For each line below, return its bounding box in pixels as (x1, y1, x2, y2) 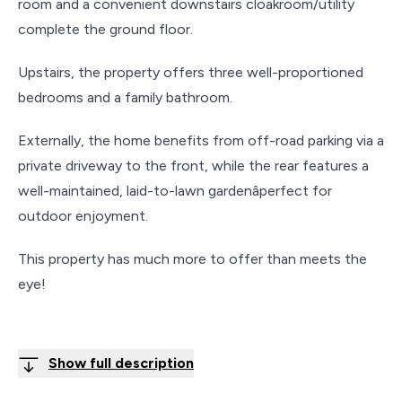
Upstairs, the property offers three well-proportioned (18, 64, 363, 81)
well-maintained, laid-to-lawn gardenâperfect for (18, 182, 332, 199)
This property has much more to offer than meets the (18, 250, 367, 267)
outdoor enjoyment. (18, 207, 148, 224)
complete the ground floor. (18, 21, 193, 38)
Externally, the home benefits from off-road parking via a (18, 132, 384, 149)
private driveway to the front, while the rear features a (18, 157, 369, 174)
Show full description (48, 354, 194, 371)
